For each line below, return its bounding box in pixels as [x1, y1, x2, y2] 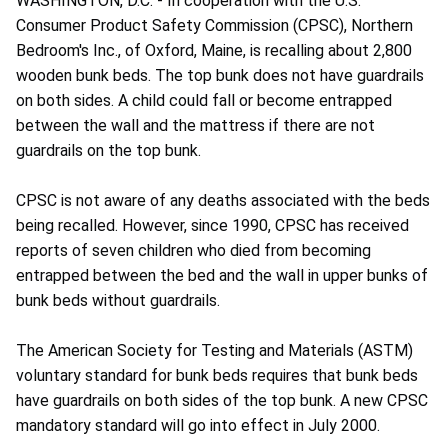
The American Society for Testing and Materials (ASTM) [16, 341, 413, 361]
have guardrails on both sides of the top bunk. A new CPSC [16, 391, 428, 411]
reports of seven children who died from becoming [16, 241, 371, 261]
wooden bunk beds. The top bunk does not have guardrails [16, 66, 424, 86]
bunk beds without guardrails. [16, 291, 220, 311]
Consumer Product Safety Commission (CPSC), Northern [16, 16, 413, 36]
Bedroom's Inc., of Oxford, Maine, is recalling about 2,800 [16, 41, 412, 61]
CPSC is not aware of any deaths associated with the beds [16, 191, 430, 211]
